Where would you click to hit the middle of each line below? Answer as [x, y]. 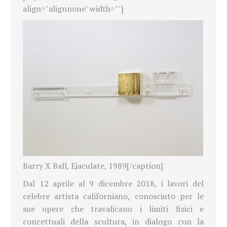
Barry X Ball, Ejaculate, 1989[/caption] [93, 165]
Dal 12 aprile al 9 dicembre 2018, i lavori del [113, 183]
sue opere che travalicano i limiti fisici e [113, 209]
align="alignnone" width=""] [73, 8]
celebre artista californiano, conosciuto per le [113, 196]
